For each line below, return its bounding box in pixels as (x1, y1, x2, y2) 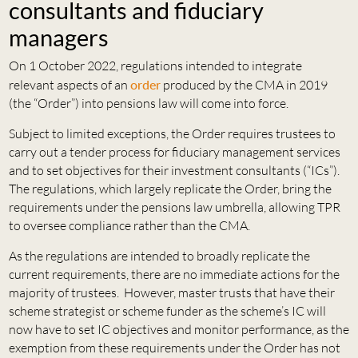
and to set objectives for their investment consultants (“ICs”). (8, 162, 340, 179)
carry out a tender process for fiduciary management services (8, 144, 340, 161)
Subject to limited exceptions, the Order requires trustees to (8, 125, 336, 142)
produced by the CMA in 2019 (160, 77, 328, 93)
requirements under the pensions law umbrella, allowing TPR (8, 199, 340, 216)
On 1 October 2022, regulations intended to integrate (8, 58, 302, 74)
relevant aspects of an (8, 77, 130, 93)
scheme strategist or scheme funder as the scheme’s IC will (8, 303, 326, 320)
